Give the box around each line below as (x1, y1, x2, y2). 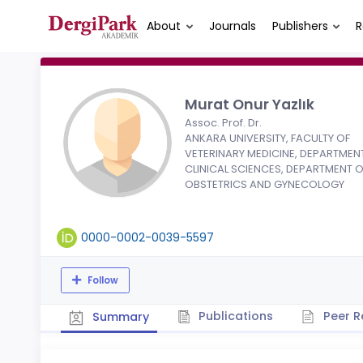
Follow (84, 273, 118, 287)
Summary (88, 308, 149, 325)
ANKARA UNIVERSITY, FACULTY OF (185, 130, 350, 146)
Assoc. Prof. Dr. (185, 114, 262, 130)
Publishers (271, 17, 328, 34)
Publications (195, 308, 273, 324)
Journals (208, 17, 256, 34)
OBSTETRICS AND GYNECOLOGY (185, 176, 344, 192)
